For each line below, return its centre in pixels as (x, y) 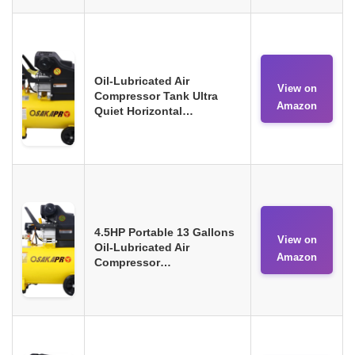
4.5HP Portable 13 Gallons (164, 232)
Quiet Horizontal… (144, 111)
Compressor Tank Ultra (156, 95)
